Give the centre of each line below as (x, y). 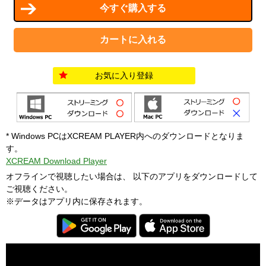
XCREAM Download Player (56, 161)
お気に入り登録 (124, 75)
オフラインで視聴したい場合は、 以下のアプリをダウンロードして (132, 176)
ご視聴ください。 (39, 189)
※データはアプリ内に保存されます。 (77, 201)
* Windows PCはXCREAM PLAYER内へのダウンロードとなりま (125, 136)
